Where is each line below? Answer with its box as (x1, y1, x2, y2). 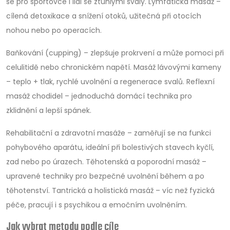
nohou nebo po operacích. (6, 25, 102, 35)
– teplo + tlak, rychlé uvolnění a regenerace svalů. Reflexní (6, 76, 215, 87)
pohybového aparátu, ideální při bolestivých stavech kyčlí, (6, 142, 214, 152)
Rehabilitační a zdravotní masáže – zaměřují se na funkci (6, 128, 211, 138)
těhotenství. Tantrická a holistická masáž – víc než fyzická (6, 185, 215, 196)
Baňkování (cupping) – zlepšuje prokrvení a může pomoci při (6, 48, 224, 58)
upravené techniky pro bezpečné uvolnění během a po (6, 171, 204, 181)
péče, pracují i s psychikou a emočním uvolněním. (6, 200, 187, 210)
